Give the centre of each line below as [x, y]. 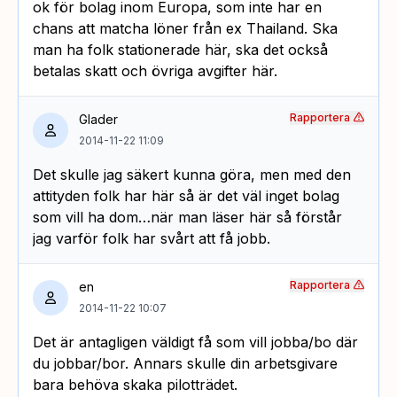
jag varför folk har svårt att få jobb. [152, 238]
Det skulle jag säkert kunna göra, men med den [192, 174]
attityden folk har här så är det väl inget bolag [186, 195]
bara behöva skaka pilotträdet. [135, 384]
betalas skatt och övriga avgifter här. [155, 70]
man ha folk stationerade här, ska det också [180, 49]
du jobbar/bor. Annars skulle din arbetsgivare [185, 363]
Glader [98, 119]
